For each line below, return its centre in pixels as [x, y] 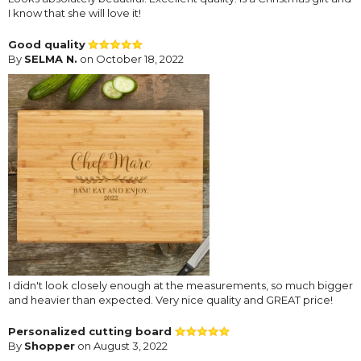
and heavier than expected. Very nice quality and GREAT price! [170, 299]
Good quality [47, 44]
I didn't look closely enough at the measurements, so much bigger [180, 285]
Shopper [50, 345]
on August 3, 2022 [121, 345]
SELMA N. [51, 58]
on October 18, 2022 [131, 58]
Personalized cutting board [91, 331]
